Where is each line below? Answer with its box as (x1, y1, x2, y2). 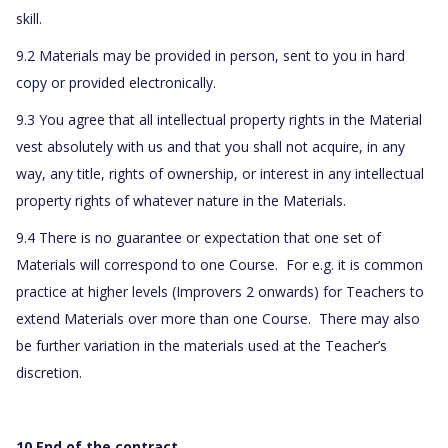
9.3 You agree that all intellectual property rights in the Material (16, 110, 422, 130)
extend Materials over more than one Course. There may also (16, 309, 420, 329)
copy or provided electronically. (16, 73, 216, 93)
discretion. (16, 363, 82, 383)
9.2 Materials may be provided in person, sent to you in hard (16, 46, 405, 66)
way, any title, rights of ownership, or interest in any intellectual (16, 164, 424, 184)
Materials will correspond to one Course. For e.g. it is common (16, 255, 423, 275)
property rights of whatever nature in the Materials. (16, 191, 346, 211)
